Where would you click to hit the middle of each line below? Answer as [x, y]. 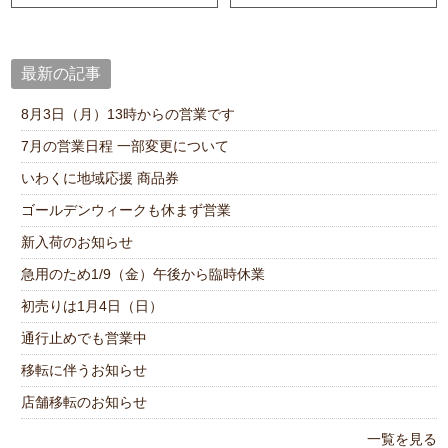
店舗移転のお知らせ [84, 402]
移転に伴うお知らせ [84, 370]
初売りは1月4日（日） [92, 306]
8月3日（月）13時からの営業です [128, 114]
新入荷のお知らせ [77, 242]
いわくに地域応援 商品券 [100, 178]
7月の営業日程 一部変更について [125, 146]
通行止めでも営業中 [84, 338]
